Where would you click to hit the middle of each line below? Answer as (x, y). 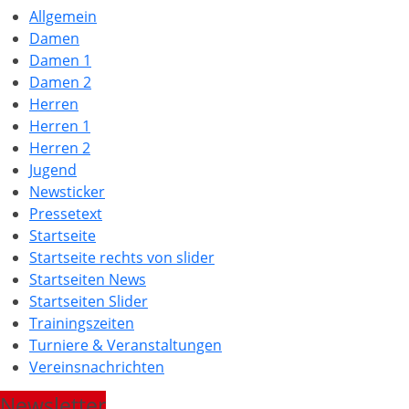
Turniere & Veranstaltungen (126, 345)
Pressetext (66, 213)
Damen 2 (60, 82)
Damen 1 (60, 60)
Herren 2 (60, 147)
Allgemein (63, 16)
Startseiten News (88, 279)
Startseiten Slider (89, 301)
